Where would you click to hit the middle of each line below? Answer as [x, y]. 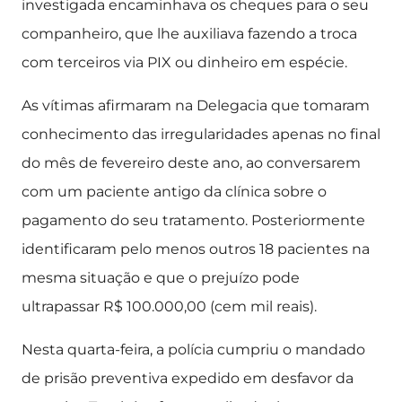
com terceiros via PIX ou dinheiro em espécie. [184, 62]
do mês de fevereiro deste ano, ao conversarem [191, 163]
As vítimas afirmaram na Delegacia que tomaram [196, 105]
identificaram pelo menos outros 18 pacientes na [196, 249]
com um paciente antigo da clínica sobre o [174, 192]
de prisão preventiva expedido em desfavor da [188, 378]
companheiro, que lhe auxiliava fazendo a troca [189, 34]
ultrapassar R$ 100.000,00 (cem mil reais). [169, 306]
